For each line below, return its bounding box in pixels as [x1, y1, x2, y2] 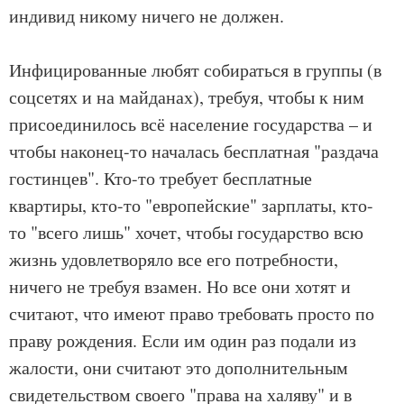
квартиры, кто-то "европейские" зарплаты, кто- [9, 193, 373, 218]
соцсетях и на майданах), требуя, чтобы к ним [9, 85, 364, 110]
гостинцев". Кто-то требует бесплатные [9, 166, 312, 191]
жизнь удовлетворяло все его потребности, [9, 247, 338, 272]
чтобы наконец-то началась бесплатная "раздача [9, 139, 379, 164]
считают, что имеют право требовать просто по [9, 301, 374, 326]
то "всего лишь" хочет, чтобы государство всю [9, 220, 363, 245]
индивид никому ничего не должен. [9, 4, 284, 29]
